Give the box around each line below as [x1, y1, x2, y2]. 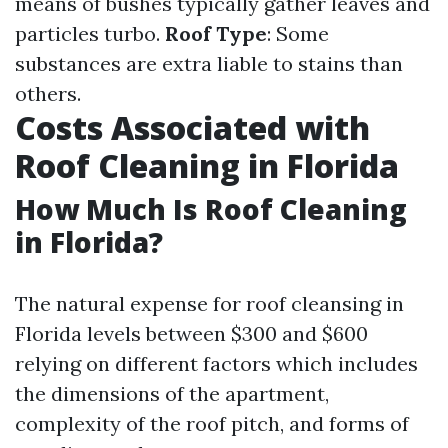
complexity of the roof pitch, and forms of [15, 411, 409, 436]
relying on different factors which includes [15, 351, 418, 376]
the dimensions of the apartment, [15, 381, 329, 406]
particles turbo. [15, 21, 165, 46]
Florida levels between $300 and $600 [15, 321, 368, 346]
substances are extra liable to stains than [15, 51, 403, 76]
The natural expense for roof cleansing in [15, 291, 404, 316]
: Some [267, 21, 329, 46]
